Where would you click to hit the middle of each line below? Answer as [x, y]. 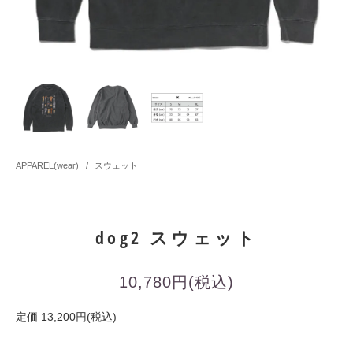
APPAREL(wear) [48, 165]
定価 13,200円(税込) [66, 317]
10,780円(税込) [176, 282]
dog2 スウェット [176, 238]
